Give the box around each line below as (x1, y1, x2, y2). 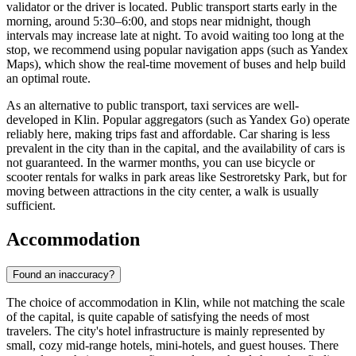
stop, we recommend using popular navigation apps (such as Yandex (6, 43, 348, 57)
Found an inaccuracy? (13, 269, 114, 281)
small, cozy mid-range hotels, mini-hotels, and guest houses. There (6, 339, 339, 353)
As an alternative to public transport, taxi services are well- (6, 99, 299, 113)
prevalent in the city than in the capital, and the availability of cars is (6, 141, 345, 156)
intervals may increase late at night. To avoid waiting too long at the (6, 29, 344, 43)
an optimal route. (6, 72, 91, 86)
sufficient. (6, 199, 56, 213)
